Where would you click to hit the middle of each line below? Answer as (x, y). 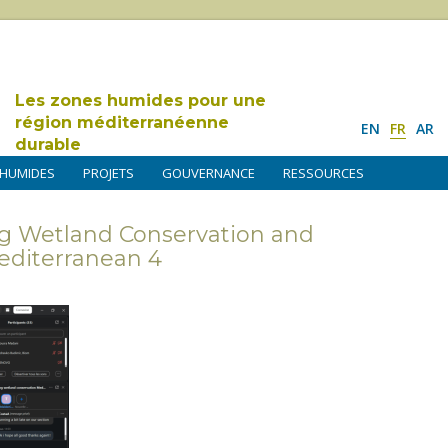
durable (48, 144)
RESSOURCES (323, 173)
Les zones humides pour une (140, 100)
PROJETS (108, 173)
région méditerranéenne (122, 122)
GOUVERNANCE (208, 173)
